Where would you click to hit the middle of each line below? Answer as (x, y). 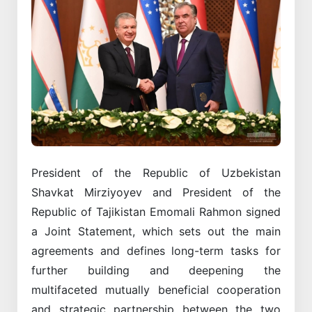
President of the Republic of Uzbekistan (156, 172)
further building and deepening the (156, 270)
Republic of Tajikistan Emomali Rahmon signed (156, 211)
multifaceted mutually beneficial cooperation (156, 289)
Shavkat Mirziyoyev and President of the (156, 192)
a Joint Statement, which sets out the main (156, 231)
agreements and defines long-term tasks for (156, 250)
